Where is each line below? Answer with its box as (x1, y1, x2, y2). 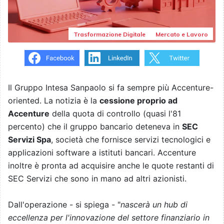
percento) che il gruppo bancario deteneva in (8, 121, 182, 132)
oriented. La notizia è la (8, 95, 99, 106)
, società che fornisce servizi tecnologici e (51, 134, 210, 145)
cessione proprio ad (99, 95, 177, 106)
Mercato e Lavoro (155, 30, 208, 38)
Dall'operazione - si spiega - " (8, 199, 120, 210)
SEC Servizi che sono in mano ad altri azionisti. (8, 173, 186, 184)
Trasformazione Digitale (73, 30, 145, 38)
